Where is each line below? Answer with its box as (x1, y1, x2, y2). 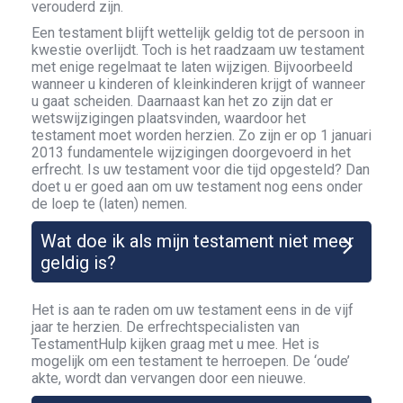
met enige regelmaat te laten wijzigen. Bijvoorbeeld (31, 58, 353, 76)
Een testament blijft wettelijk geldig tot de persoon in (31, 24, 364, 41)
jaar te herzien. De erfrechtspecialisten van (31, 318, 300, 336)
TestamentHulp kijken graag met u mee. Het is (31, 336, 319, 353)
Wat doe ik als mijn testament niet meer (40, 230, 354, 252)
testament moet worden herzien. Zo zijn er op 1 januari (31, 127, 372, 144)
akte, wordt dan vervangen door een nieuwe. (31, 370, 306, 387)
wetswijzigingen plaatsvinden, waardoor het (31, 110, 306, 127)
